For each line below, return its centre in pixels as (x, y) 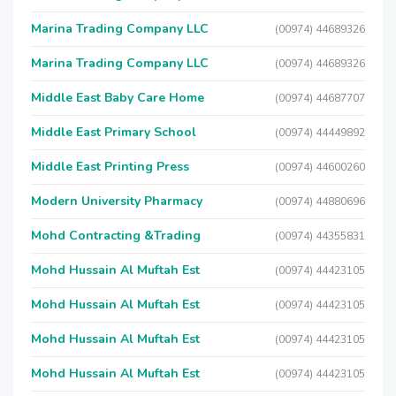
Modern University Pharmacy (117, 201)
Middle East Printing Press (110, 167)
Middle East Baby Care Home (118, 98)
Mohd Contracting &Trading (116, 236)
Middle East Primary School (114, 132)
